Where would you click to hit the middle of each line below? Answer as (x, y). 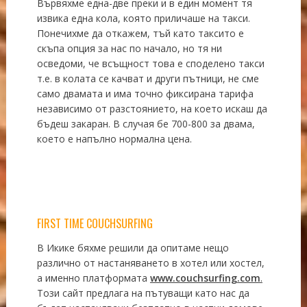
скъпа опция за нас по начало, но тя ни (129, 48)
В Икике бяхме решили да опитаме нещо (133, 247)
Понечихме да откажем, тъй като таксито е (140, 33)
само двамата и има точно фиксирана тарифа (145, 93)
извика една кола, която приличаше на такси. (143, 18)
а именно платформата (93, 278)
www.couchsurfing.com (205, 278)
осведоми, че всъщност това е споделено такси (150, 63)
